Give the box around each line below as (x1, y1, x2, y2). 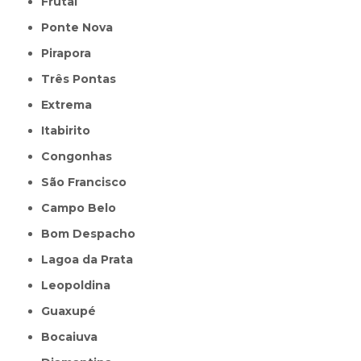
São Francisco (49, 174, 127, 189)
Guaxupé (50, 303, 97, 318)
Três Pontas (50, 71, 117, 86)
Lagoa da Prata (48, 251, 134, 267)
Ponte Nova (49, 19, 114, 35)
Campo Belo (50, 200, 117, 215)
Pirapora (49, 45, 92, 60)
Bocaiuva (50, 329, 98, 344)
